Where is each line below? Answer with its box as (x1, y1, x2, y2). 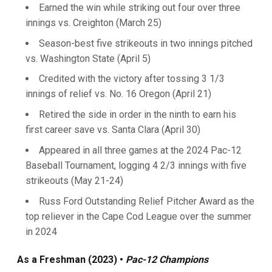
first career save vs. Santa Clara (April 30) (25, 124, 200, 135)
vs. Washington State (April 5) (25, 52, 151, 64)
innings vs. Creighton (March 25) (25, 16, 161, 29)
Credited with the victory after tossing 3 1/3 (39, 73, 225, 85)
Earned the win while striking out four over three (39, 1, 240, 13)
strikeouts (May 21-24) (25, 174, 123, 186)
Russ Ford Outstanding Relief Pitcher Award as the (39, 195, 254, 207)
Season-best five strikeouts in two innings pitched (39, 37, 253, 49)
